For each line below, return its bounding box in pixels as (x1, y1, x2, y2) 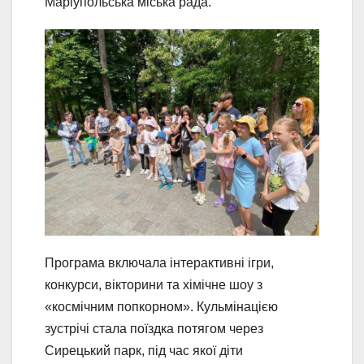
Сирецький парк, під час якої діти (45, 343, 243, 357)
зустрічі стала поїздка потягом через (45, 321, 263, 336)
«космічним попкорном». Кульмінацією (45, 299, 278, 314)
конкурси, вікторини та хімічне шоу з (45, 277, 262, 292)
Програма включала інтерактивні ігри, (45, 255, 274, 270)
